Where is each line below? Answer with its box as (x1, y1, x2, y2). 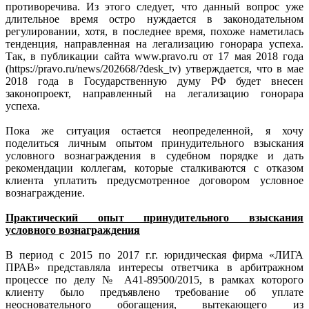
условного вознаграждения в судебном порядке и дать (6, 149, 303, 161)
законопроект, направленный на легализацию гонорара (6, 87, 303, 99)
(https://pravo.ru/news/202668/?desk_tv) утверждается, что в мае (6, 62, 303, 74)
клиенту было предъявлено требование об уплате (6, 286, 303, 298)
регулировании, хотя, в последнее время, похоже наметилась (6, 25, 303, 37)
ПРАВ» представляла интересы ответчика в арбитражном (6, 261, 303, 273)
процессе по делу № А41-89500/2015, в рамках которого (6, 273, 303, 286)
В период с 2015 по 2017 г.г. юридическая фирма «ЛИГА (6, 248, 303, 261)
